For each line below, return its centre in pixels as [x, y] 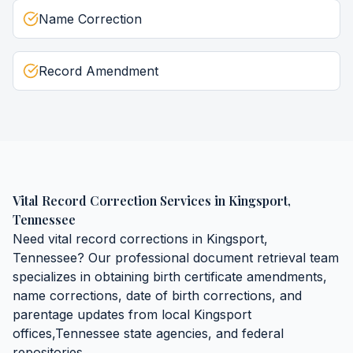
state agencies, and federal [202, 333]
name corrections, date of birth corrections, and [157, 295]
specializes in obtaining [83, 277]
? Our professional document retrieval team [208, 258]
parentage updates [69, 314]
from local [159, 314]
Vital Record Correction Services [112, 201]
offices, [34, 333]
